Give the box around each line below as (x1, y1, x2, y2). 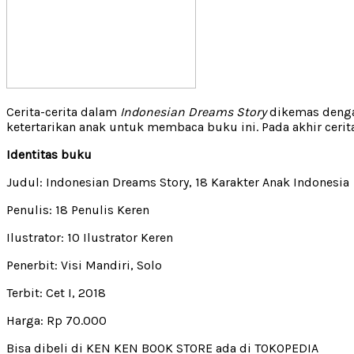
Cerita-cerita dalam (6, 104, 120, 119)
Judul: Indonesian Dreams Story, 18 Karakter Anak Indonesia (6, 174, 349, 190)
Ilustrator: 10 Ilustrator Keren (6, 229, 173, 245)
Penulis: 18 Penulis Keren (6, 201, 149, 217)
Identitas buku (6, 146, 92, 162)
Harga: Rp (6, 312, 66, 328)
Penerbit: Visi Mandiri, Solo (6, 257, 162, 273)
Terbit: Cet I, (6, 284, 78, 300)
